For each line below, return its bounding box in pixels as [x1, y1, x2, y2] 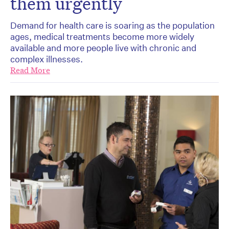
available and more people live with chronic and [10, 42, 196, 53]
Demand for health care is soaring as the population [10, 19, 215, 31]
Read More [10, 64, 50, 76]
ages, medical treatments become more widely [10, 31, 194, 42]
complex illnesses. [10, 53, 83, 64]
